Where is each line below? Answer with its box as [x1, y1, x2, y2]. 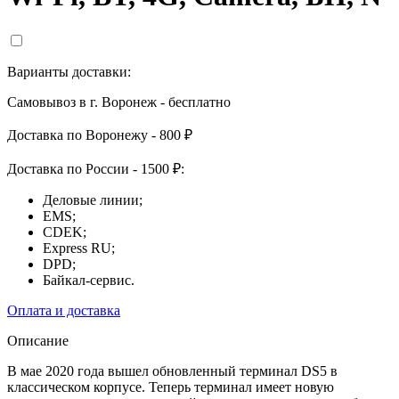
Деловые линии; [43, 191, 142, 208]
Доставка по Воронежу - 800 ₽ [7, 126, 192, 142]
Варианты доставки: [7, 63, 131, 79]
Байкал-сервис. [43, 272, 134, 288]
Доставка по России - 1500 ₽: [7, 160, 184, 176]
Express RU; [43, 240, 115, 256]
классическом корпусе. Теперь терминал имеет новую [7, 379, 334, 395]
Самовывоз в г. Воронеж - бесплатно [7, 94, 231, 110]
